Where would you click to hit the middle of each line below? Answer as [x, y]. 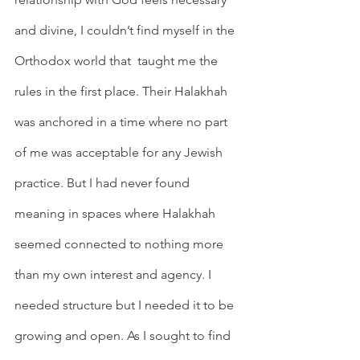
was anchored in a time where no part [123, 121]
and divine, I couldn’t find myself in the [126, 30]
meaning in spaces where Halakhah [117, 213]
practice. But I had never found [104, 182]
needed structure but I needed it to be [126, 305]
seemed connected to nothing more [121, 243]
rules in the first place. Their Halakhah [123, 91]
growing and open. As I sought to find [124, 335]
